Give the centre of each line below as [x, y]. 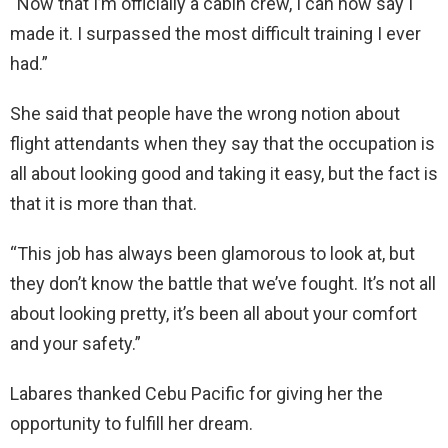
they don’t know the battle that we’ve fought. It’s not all [223, 283]
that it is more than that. [103, 203]
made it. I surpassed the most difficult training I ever [215, 33]
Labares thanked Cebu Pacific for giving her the [196, 393]
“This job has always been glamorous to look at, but [212, 253]
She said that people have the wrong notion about [205, 113]
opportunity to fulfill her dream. [131, 423]
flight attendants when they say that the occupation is [222, 143]
